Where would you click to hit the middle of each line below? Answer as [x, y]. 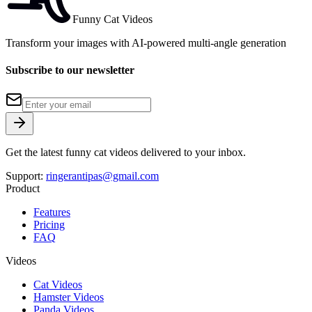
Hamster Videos [69, 297]
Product [23, 189]
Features [52, 212]
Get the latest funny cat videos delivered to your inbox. [126, 153]
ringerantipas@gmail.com [102, 176]
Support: [26, 176]
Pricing [49, 225]
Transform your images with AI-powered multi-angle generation [146, 42]
